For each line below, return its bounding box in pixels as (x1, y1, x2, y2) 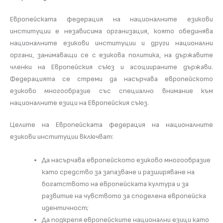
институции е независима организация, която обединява (10, 26, 213, 35)
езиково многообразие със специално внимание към (10, 86, 213, 95)
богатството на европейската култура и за (41, 180, 189, 189)
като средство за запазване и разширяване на (41, 168, 195, 177)
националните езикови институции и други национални (10, 38, 213, 47)
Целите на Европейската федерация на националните (10, 120, 213, 129)
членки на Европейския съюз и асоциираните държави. (10, 62, 213, 71)
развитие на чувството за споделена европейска (41, 192, 206, 201)
